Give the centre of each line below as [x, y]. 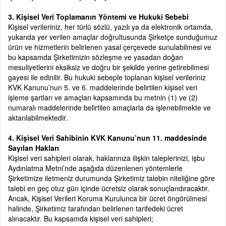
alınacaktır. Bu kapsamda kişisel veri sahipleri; [82, 218]
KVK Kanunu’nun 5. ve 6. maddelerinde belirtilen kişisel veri [103, 87]
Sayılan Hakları [34, 148]
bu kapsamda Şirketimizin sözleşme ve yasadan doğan [96, 57]
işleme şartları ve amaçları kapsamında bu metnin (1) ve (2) [103, 97]
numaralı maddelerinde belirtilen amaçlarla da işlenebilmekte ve [109, 107]
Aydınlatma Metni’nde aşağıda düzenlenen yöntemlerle [95, 168]
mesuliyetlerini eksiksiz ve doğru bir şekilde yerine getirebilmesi [108, 67]
